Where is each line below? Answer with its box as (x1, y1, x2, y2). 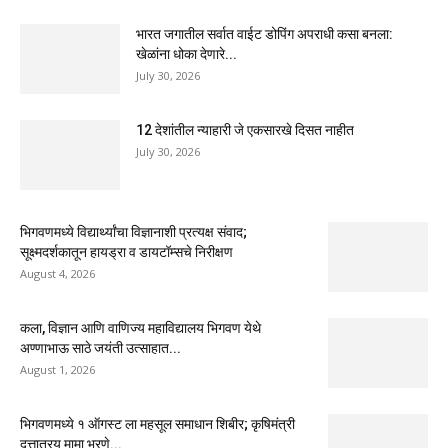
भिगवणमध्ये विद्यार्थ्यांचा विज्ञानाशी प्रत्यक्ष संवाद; (20, 223, 247, 240)
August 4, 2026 (20, 265, 95, 281)
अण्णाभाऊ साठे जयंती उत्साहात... (20, 339, 181, 356)
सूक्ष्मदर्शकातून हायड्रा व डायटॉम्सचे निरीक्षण (20, 243, 233, 260)
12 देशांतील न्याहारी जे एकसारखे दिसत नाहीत (136, 121, 354, 138)
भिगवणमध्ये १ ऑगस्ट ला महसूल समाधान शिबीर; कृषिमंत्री (20, 415, 295, 432)
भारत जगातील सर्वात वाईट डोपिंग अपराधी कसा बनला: (136, 25, 393, 42)
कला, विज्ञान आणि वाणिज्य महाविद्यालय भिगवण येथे (20, 319, 261, 336)
